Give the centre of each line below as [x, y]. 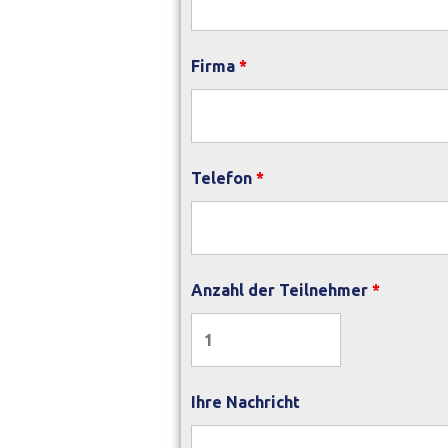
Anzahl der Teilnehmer [281, 290]
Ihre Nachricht [245, 402]
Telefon [223, 178]
